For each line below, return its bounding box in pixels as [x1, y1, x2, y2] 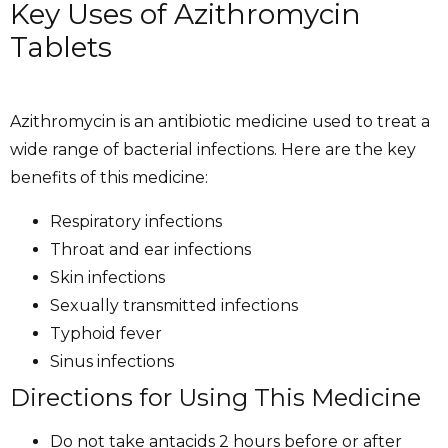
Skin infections [50, 268, 165, 288]
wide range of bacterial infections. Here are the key [10, 140, 416, 160]
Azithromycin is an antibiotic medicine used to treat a [10, 112, 430, 132]
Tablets [10, 30, 112, 65]
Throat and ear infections [50, 240, 251, 260]
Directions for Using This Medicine [10, 383, 421, 413]
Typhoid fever [50, 324, 162, 344]
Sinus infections [50, 352, 174, 372]
